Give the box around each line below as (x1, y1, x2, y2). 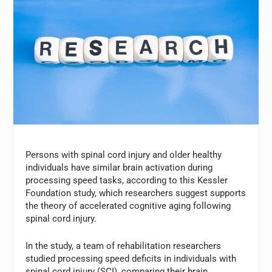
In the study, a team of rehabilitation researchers (25, 240, 222, 252)
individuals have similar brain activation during (25, 162, 213, 174)
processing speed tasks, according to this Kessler (25, 175, 228, 186)
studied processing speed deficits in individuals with (25, 253, 237, 265)
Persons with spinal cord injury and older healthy (25, 149, 222, 161)
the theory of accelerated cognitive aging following (25, 200, 231, 212)
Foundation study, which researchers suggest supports (25, 188, 246, 199)
